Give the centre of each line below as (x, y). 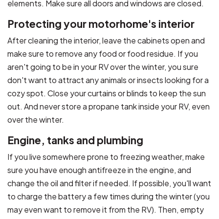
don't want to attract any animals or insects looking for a (108, 80)
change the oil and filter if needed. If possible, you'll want (109, 183)
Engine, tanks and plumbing (75, 140)
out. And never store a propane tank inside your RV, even (109, 106)
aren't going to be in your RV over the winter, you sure (103, 66)
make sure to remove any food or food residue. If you (103, 53)
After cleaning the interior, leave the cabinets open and (106, 40)
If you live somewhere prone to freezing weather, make (106, 156)
